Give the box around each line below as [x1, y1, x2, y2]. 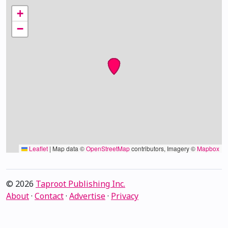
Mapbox [197, 144, 219, 153]
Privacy [111, 190, 138, 202]
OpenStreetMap [86, 144, 130, 153]
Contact [35, 190, 64, 202]
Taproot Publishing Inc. [36, 178, 125, 190]
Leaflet [27, 144, 48, 153]
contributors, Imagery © [130, 144, 197, 153]
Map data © [51, 144, 86, 153]
